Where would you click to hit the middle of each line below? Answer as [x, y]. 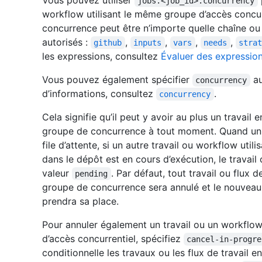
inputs [148, 43]
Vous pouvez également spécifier [117, 80]
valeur [57, 173]
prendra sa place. [80, 201]
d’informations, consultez [99, 94]
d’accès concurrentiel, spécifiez [113, 239]
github [108, 43]
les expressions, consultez [101, 56]
